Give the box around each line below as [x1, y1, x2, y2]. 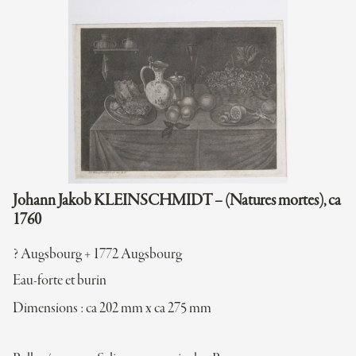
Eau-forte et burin [13, 273, 106, 289]
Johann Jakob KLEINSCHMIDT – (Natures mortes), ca [13, 192, 341, 210]
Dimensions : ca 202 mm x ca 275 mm [13, 300, 211, 317]
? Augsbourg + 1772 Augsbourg [13, 246, 182, 263]
